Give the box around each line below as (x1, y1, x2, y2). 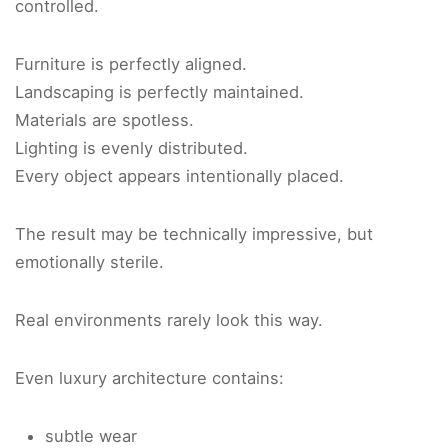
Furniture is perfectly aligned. (15, 54, 247, 75)
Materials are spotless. (15, 110, 194, 131)
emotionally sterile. (15, 252, 164, 273)
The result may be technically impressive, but (15, 224, 373, 245)
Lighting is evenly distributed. (15, 138, 248, 159)
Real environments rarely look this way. (15, 310, 323, 331)
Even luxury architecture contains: (15, 368, 284, 389)
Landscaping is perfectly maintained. (15, 82, 304, 103)
